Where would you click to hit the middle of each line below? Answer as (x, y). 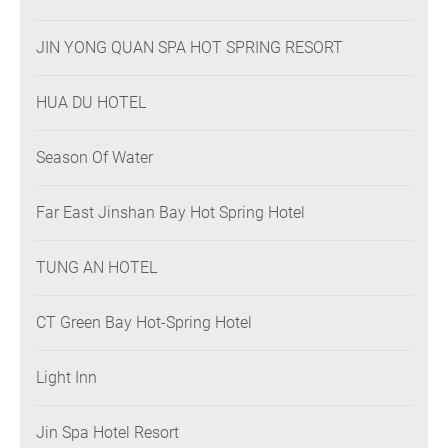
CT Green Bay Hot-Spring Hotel (144, 323)
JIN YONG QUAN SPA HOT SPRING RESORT (189, 48)
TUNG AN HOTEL (96, 268)
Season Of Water (94, 158)
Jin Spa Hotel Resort (107, 433)
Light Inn (66, 378)
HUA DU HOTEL (91, 103)
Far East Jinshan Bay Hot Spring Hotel (170, 213)
